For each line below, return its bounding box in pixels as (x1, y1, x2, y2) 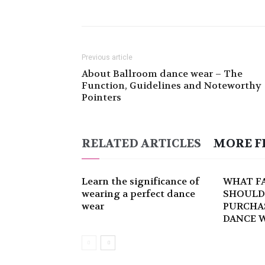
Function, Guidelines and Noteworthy (82, 79, 261, 92)
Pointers (82, 91, 121, 104)
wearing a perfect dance (82, 188, 195, 200)
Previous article (82, 53, 132, 62)
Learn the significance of (82, 175, 199, 188)
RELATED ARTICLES (82, 136, 201, 151)
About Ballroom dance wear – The (82, 67, 243, 80)
